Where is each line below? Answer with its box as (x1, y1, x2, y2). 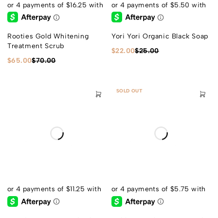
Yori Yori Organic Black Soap (111, 32, 208, 40)
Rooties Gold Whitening (7, 32, 89, 40)
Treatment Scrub (7, 42, 64, 50)
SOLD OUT (116, 88, 143, 94)
